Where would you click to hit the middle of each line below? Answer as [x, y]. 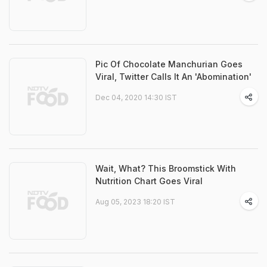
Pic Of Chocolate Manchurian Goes [169, 64]
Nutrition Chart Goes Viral [149, 181]
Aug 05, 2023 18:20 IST [135, 202]
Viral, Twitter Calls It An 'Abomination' [173, 77]
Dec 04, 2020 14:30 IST [136, 97]
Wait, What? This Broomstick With [166, 168]
